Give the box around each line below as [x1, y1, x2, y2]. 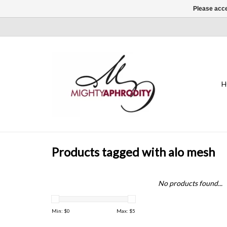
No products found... [158, 179, 222, 187]
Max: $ [117, 208, 132, 214]
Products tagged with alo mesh [52, 145, 215, 160]
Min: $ [52, 208, 67, 214]
